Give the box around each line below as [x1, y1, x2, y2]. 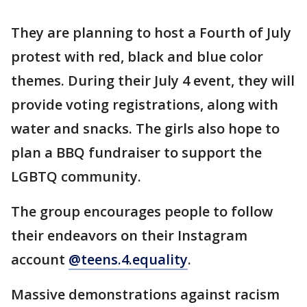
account [11, 249, 69, 269]
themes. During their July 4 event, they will [11, 71, 295, 90]
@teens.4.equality [69, 249, 188, 269]
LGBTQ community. [11, 167, 141, 186]
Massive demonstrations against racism [11, 284, 280, 304]
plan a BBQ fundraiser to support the [11, 143, 262, 162]
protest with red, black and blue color [11, 47, 263, 66]
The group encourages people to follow [11, 201, 273, 221]
